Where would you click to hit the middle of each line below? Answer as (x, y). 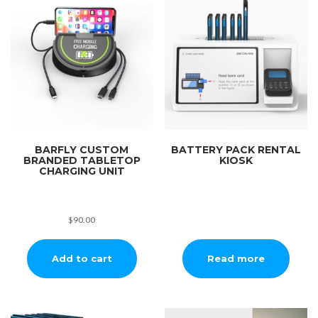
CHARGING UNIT (82, 171)
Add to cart (82, 258)
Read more (236, 258)
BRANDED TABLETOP (82, 160)
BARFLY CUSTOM (82, 149)
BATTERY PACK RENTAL (236, 149)
